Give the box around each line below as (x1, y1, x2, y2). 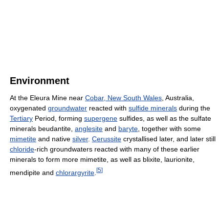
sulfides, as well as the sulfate (117, 114, 211, 123)
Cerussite (92, 135, 121, 143)
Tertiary (10, 114, 33, 123)
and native (36, 135, 72, 143)
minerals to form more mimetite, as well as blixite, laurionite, (10, 155, 195, 164)
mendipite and (10, 168, 56, 176)
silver (72, 135, 88, 143)
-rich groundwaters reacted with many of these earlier (34, 145, 199, 153)
